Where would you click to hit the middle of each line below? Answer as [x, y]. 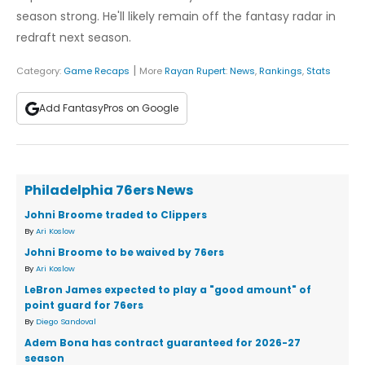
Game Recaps [97, 71]
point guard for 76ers [84, 306]
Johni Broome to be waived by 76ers [124, 253]
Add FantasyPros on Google [109, 108]
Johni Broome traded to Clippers [116, 215]
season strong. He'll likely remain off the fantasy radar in [176, 17]
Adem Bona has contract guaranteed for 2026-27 [163, 343]
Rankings [281, 71]
